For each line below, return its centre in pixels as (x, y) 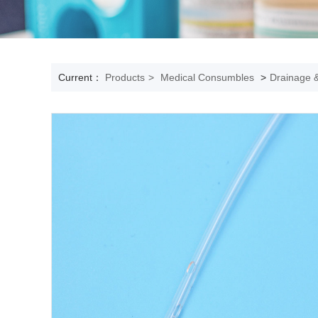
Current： (82, 77)
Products (125, 77)
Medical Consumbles (207, 77)
